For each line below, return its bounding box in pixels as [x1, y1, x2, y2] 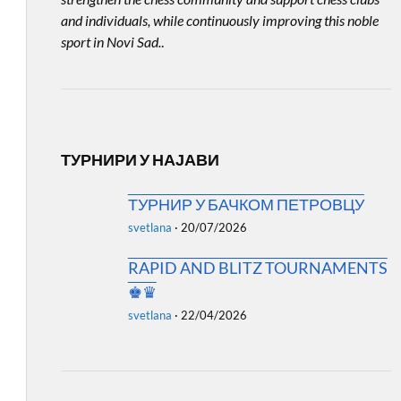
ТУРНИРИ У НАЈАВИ [60, 149, 219, 169]
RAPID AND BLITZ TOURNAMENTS [127, 258, 388, 277]
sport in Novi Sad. [60, 33, 161, 50]
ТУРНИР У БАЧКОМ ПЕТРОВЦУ [127, 194, 364, 214]
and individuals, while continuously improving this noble [60, 12, 379, 29]
